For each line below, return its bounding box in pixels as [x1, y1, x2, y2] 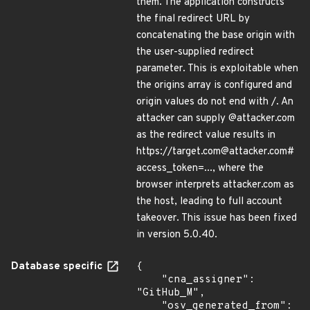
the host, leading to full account [136, 195, 282, 208]
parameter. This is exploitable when [136, 62, 298, 75]
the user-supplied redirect [136, 46, 254, 59]
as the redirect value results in [136, 129, 275, 142]
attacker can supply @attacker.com [136, 112, 295, 125]
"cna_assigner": [136, 273, 161, 286]
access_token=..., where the [136, 162, 264, 175]
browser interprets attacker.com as [136, 179, 294, 192]
